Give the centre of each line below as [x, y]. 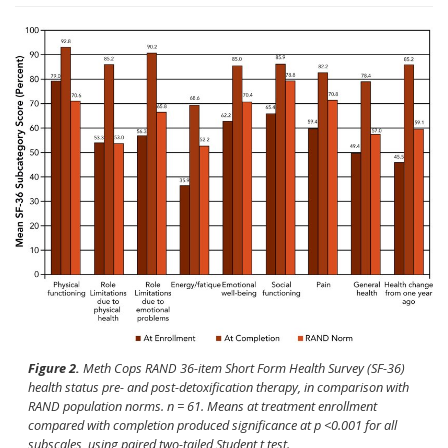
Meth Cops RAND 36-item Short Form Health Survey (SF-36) [242, 367]
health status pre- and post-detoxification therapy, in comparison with [218, 386]
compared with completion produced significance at [170, 424]
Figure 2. [53, 367]
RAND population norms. [97, 405]
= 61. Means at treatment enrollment [275, 405]
